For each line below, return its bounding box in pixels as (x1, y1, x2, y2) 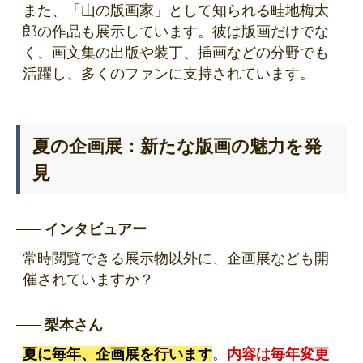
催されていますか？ (23, 271, 154, 288)
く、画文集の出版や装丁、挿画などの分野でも (23, 45, 329, 62)
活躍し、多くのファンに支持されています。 (23, 66, 314, 83)
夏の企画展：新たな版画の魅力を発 (32, 136, 322, 157)
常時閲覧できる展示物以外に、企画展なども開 (23, 250, 329, 267)
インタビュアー (45, 221, 147, 238)
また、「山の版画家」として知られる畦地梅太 (23, 2, 329, 19)
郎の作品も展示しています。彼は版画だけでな (23, 23, 329, 41)
